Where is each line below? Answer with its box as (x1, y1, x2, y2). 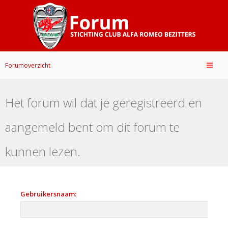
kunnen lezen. (5, 143, 80, 160)
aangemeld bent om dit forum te (5, 119, 180, 136)
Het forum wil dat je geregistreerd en (5, 94, 202, 111)
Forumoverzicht (5, 61, 50, 70)
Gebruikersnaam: (20, 189, 76, 198)
